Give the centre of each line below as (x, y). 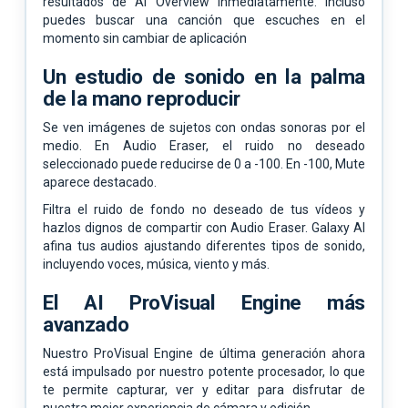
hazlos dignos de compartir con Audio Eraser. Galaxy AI (204, 227)
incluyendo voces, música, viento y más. (156, 264)
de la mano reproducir (142, 98)
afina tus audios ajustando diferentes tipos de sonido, (204, 245)
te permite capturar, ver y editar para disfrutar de (204, 389)
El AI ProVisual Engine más (204, 302)
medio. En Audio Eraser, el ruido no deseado (204, 145)
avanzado (86, 324)
